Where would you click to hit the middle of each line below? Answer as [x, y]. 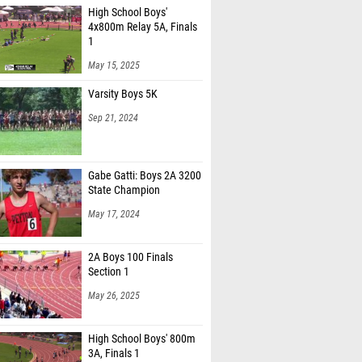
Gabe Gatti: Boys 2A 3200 [145, 159]
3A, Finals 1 [114, 337]
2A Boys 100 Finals [130, 240]
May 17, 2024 [114, 197]
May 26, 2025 [114, 279]
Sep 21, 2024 [113, 101]
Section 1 [109, 255]
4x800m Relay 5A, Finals [143, 10]
